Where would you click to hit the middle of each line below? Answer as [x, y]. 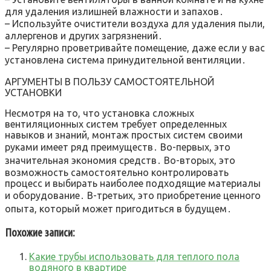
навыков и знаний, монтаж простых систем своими [124, 135]
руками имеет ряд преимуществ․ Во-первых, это [118, 147]
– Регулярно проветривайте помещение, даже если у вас [135, 47]
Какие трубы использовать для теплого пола [134, 256]
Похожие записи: [40, 233]
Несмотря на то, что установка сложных [100, 113]
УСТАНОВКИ [33, 92]
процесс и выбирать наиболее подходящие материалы [133, 183]
